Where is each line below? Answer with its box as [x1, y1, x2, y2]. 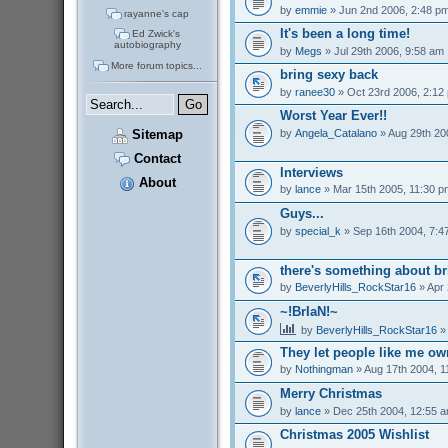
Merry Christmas [279, 386, 382, 402]
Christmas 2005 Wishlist [279, 427, 429, 443]
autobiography [113, 39, 181, 51]
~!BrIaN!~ [279, 304, 338, 320]
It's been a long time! [279, 26, 410, 42]
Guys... [279, 206, 324, 222]
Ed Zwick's [132, 28, 181, 40]
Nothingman [294, 363, 353, 376]
